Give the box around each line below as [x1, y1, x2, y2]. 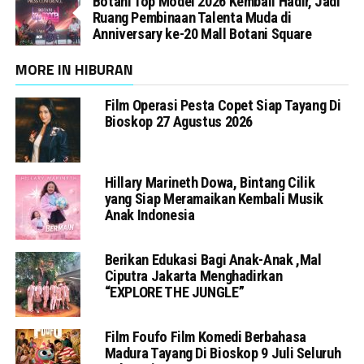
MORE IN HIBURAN [15, 58, 133, 80]
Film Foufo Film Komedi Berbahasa [104, 328, 306, 345]
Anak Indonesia [104, 206, 195, 223]
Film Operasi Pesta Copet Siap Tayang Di [104, 97, 341, 114]
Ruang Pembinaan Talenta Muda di [92, 9, 292, 26]
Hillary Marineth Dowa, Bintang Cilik [104, 174, 315, 191]
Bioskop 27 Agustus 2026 [104, 113, 253, 130]
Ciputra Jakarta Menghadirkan [104, 267, 283, 284]
